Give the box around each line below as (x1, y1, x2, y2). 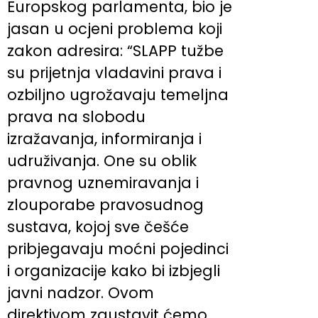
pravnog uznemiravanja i (7, 172, 199, 193)
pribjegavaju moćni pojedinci (7, 238, 229, 259)
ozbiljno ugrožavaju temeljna (7, 84, 229, 105)
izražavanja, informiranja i (7, 128, 202, 149)
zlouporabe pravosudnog (7, 194, 204, 215)
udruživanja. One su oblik (7, 150, 197, 171)
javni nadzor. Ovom (7, 282, 154, 303)
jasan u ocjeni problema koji (7, 18, 222, 39)
